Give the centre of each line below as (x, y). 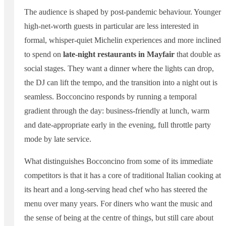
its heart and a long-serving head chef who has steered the (116, 190)
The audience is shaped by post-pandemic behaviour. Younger (123, 12)
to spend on (44, 54)
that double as (197, 54)
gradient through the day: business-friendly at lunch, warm (117, 111)
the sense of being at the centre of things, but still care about (119, 218)
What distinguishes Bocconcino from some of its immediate (119, 161)
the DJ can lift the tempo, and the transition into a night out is (121, 83)
